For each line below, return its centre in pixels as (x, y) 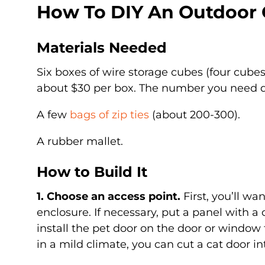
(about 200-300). (195, 114)
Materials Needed (102, 47)
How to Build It (92, 172)
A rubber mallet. (80, 141)
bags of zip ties (109, 114)
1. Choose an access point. (109, 196)
